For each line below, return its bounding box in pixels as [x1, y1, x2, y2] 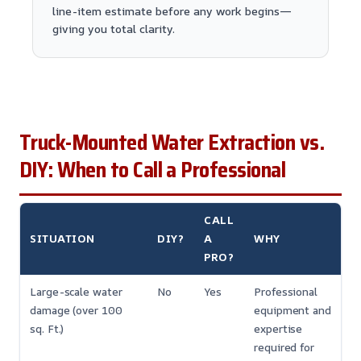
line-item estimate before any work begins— [52, 3, 292, 19]
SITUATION [30, 231, 95, 247]
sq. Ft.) [30, 322, 64, 337]
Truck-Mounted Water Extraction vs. [19, 126, 325, 160]
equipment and [254, 303, 331, 318]
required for [254, 340, 315, 355]
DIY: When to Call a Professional [19, 153, 286, 188]
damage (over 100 [30, 303, 122, 318]
